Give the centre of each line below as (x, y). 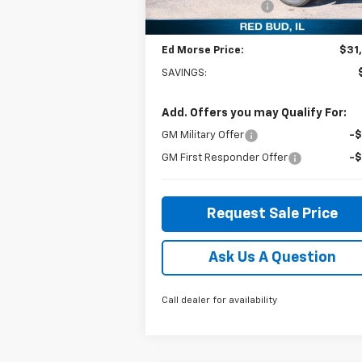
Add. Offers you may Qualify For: (255, 113)
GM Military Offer (203, 135)
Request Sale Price (273, 214)
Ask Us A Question (273, 257)
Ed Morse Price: (203, 50)
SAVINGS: (185, 73)
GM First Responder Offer (225, 158)
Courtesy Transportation (236, 12)
